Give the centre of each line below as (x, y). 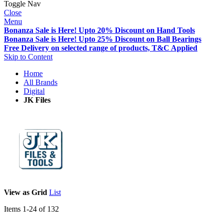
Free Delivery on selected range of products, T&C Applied (101, 48)
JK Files (37, 100)
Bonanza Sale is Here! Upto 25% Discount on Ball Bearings (103, 39)
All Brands (41, 82)
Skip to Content (28, 57)
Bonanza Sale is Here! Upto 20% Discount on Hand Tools (99, 30)
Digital (34, 91)
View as (17, 192)
